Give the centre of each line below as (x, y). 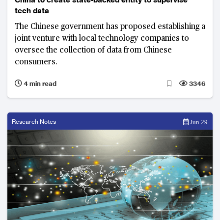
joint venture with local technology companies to (102, 39)
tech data (32, 11)
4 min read (39, 84)
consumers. (36, 63)
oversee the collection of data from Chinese (93, 51)
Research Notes (34, 122)
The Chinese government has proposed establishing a (110, 27)
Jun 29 (198, 122)
